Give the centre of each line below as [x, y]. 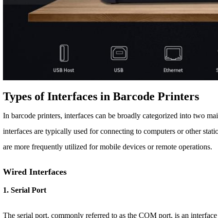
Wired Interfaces [35, 172]
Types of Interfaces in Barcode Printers [101, 96]
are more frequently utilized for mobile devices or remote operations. [108, 146]
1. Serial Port [25, 190]
